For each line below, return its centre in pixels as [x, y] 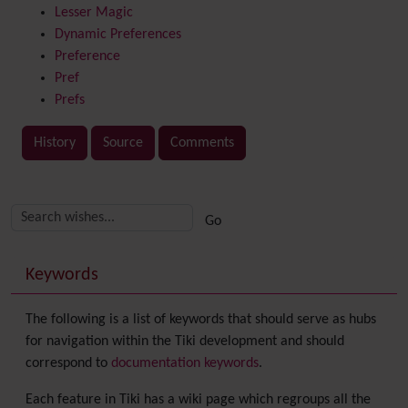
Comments [202, 143]
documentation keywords [185, 363]
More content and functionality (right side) [208, 216]
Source [123, 143]
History [55, 143]
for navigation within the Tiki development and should [185, 342]
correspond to [68, 363]
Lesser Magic [94, 13]
